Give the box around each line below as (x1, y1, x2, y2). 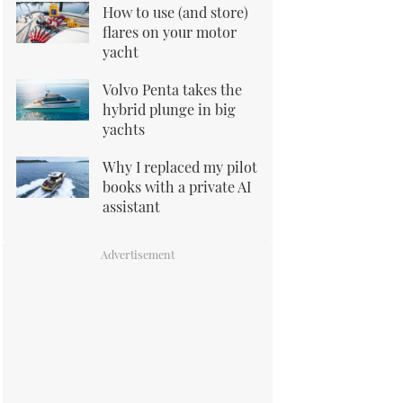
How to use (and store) (103, 2, 248, 22)
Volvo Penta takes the (103, 79, 242, 99)
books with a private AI (103, 176, 251, 196)
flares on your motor (103, 22, 237, 41)
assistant (103, 196, 160, 216)
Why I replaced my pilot (103, 157, 257, 176)
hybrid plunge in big (103, 99, 236, 119)
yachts (103, 119, 145, 139)
